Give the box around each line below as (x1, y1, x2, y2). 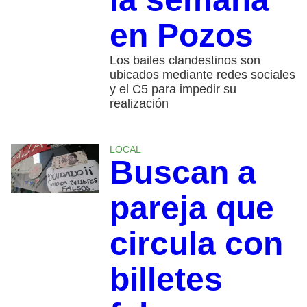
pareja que (109, 189, 274, 226)
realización (109, 96, 169, 110)
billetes (109, 260, 223, 297)
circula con (109, 225, 283, 262)
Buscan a (109, 153, 256, 191)
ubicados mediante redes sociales (109, 67, 295, 82)
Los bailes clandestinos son (109, 53, 260, 67)
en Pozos (109, 16, 254, 53)
